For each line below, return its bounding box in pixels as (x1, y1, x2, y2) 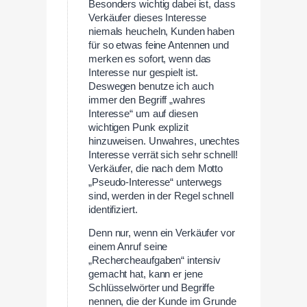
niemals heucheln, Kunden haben (88, 25, 234, 37)
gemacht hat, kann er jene (88, 269, 203, 280)
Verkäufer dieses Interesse (88, 12, 207, 23)
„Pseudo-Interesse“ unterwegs (88, 176, 223, 188)
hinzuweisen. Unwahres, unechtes (88, 135, 240, 147)
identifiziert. (88, 204, 138, 215)
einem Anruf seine (88, 241, 168, 253)
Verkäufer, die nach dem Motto (88, 162, 223, 174)
